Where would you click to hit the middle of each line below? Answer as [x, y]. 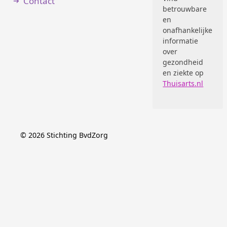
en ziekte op [183, 73]
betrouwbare [185, 9]
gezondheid [183, 62]
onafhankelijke [188, 30]
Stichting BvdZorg [77, 135]
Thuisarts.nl [183, 83]
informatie [181, 41]
